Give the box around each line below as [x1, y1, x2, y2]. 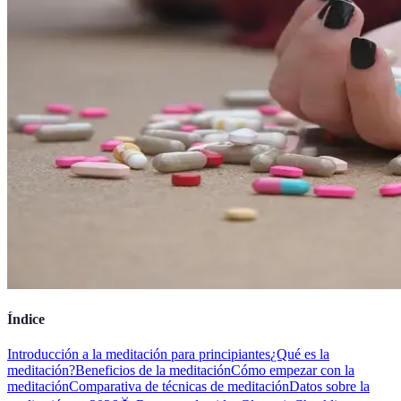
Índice [7, 311, 45, 328]
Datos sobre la [289, 379, 370, 395]
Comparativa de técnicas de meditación [69, 379, 289, 395]
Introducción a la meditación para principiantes [7, 346, 270, 363]
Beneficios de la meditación [75, 363, 231, 379]
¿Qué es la [270, 346, 329, 363]
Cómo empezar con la [231, 363, 354, 379]
